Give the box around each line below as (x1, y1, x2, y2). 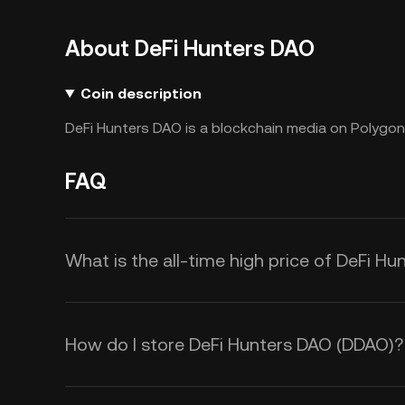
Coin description (80, 85, 202, 102)
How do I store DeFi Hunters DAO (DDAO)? (65, 334, 403, 355)
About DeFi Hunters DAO (65, 36, 315, 61)
